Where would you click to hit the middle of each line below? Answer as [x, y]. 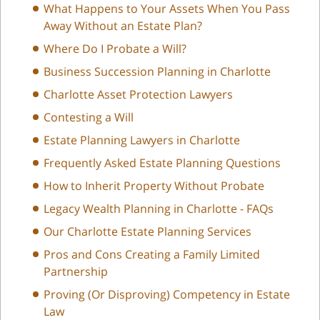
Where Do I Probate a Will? [115, 48]
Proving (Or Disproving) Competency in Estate [167, 294]
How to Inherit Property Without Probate [154, 185]
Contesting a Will [89, 117]
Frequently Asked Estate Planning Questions [162, 162]
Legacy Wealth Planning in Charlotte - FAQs [159, 208]
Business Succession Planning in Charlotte [157, 71]
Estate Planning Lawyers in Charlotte [142, 140]
